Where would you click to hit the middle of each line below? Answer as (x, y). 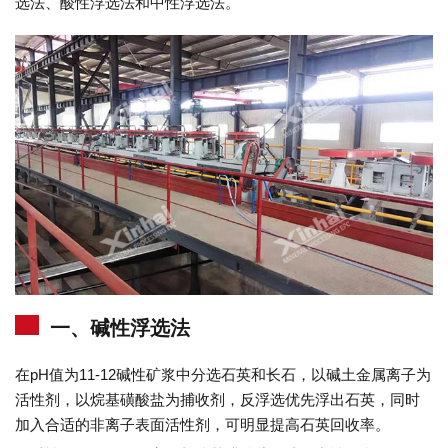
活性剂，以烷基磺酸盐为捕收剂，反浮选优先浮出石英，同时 (217, 399)
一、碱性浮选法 (120, 327)
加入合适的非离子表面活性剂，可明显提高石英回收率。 (202, 424)
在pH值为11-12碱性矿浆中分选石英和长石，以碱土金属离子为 (223, 374)
